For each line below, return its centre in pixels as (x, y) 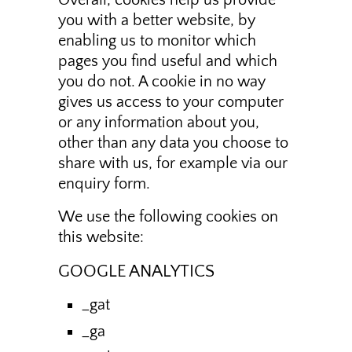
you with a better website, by (157, 21)
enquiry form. (104, 184)
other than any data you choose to (173, 143)
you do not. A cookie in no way (162, 82)
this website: (101, 238)
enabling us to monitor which (157, 41)
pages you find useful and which (168, 62)
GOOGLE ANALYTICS (136, 272)
